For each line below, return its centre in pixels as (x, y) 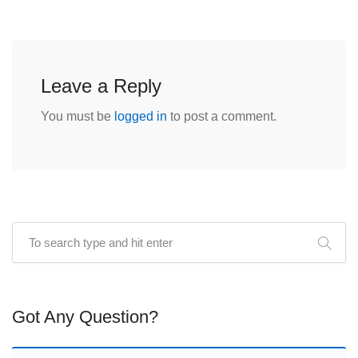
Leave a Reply (101, 86)
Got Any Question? (85, 316)
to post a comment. (222, 116)
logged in (141, 116)
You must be (78, 116)
